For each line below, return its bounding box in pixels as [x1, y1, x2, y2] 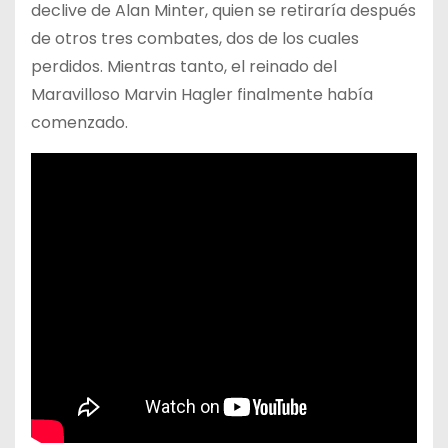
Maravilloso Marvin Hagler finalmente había [31, 82, 373, 106]
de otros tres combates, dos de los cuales [31, 26, 359, 50]
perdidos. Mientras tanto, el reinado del [31, 54, 337, 78]
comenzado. [31, 110, 128, 134]
